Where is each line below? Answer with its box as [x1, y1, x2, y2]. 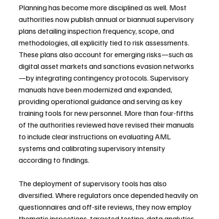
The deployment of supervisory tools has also [19, 178, 168, 189]
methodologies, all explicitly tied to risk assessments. [19, 38, 191, 48]
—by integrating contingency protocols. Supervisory [19, 73, 190, 83]
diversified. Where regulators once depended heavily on [19, 190, 199, 200]
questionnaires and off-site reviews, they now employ [19, 202, 193, 212]
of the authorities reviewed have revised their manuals [19, 120, 196, 130]
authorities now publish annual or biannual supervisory [19, 14, 196, 24]
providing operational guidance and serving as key [19, 96, 184, 107]
